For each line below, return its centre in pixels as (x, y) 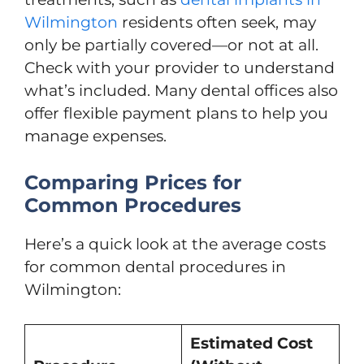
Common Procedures (133, 205)
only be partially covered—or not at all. (171, 45)
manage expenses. (95, 136)
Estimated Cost (251, 343)
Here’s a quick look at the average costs (175, 244)
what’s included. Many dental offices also (181, 91)
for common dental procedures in (155, 266)
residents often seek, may (217, 22)
